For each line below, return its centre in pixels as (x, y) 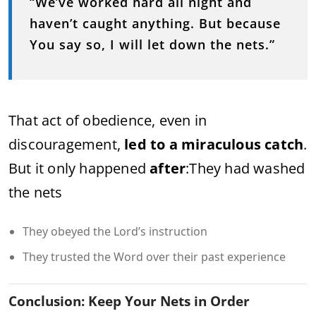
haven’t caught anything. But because (155, 23)
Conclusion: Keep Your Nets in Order (129, 301)
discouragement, (67, 144)
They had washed (247, 168)
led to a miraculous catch (214, 144)
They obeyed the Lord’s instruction (115, 231)
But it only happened (79, 168)
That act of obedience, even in (108, 120)
